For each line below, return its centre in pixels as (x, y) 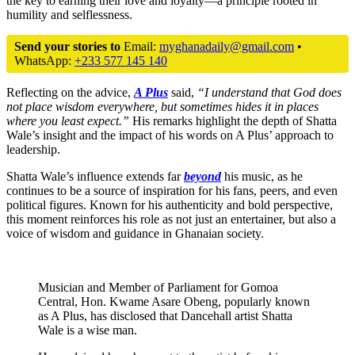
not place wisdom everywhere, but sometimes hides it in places (162, 106)
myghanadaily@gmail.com (227, 46)
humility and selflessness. (69, 14)
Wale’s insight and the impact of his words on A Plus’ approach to (170, 135)
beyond (202, 176)
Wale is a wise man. (88, 330)
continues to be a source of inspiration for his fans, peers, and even (172, 190)
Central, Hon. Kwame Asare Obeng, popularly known (174, 301)
